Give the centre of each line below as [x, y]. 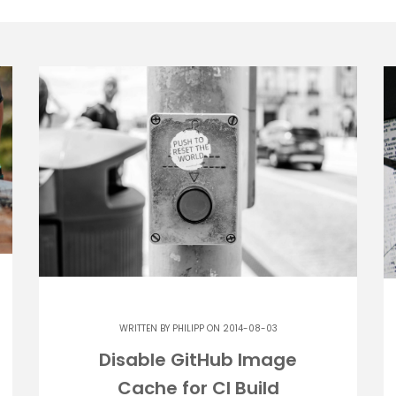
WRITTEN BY [145, 329]
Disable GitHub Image [198, 360]
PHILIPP [188, 329]
